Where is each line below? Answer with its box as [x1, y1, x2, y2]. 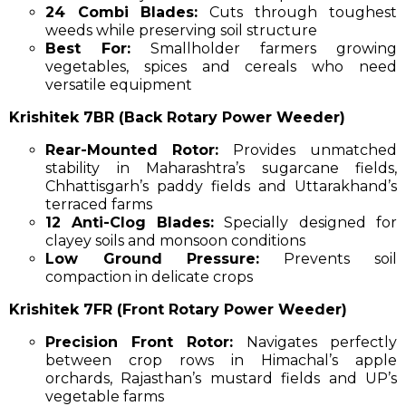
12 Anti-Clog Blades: [45, 213, 214, 231]
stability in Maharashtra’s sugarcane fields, [45, 159, 397, 177]
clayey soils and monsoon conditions [45, 231, 305, 249]
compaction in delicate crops [45, 267, 253, 285]
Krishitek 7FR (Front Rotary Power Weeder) [9, 300, 347, 318]
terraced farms [45, 195, 152, 213]
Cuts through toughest [198, 3, 397, 21]
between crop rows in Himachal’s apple [45, 351, 397, 369]
